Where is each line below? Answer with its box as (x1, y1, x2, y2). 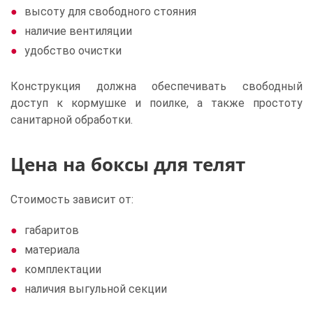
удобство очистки (24, 44, 122, 57)
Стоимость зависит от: (10, 193, 133, 206)
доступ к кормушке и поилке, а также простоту (10, 96, 303, 110)
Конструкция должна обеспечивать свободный (10, 80, 303, 93)
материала (24, 243, 80, 256)
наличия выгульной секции (24, 282, 167, 296)
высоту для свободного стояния (24, 5, 196, 18)
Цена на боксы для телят (10, 152, 245, 177)
